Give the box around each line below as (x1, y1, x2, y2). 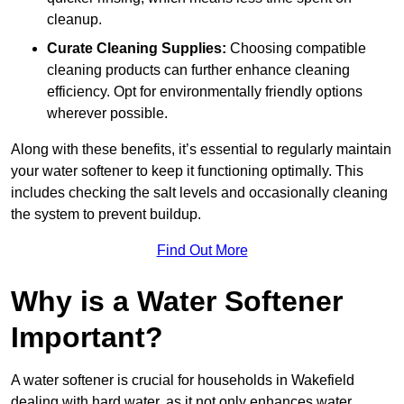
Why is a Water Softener (11, 284, 343, 317)
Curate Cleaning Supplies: (47, 40, 226, 56)
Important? (11, 320, 163, 353)
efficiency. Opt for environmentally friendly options (47, 83, 363, 99)
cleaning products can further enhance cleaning (47, 61, 350, 78)
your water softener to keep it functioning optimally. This (11, 162, 363, 179)
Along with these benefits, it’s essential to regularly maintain (11, 141, 391, 157)
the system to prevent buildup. (11, 206, 201, 222)
